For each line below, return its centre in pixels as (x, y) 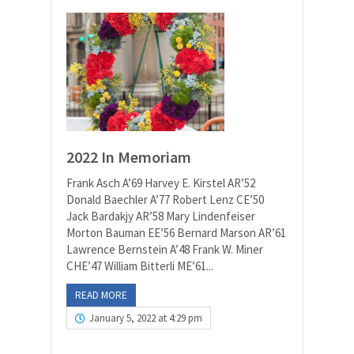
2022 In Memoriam (129, 157)
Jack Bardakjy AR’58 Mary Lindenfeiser (161, 216)
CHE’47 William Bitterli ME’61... (140, 266)
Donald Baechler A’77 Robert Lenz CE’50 (165, 200)
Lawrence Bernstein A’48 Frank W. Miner (165, 249)
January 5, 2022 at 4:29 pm (146, 318)
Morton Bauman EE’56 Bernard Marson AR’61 (176, 233)
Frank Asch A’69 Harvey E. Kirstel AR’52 (161, 183)
